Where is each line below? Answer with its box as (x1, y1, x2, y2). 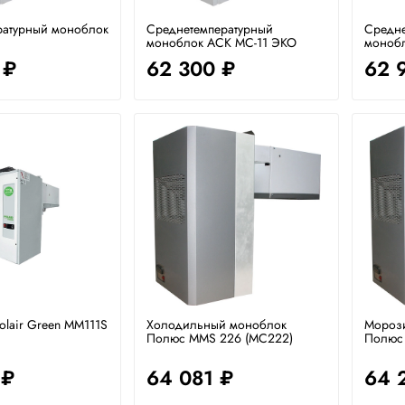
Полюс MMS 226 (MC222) (146, 328, 294, 347)
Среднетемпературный (146, 20, 274, 39)
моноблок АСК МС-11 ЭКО (146, 33, 297, 52)
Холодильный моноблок (146, 315, 287, 334)
